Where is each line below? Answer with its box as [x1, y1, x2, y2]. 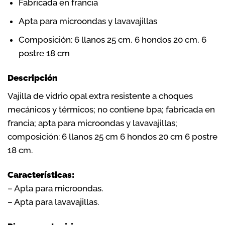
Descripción [8, 73, 58, 83]
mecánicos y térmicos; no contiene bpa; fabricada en [8, 104, 215, 115]
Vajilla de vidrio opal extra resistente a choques [8, 90, 193, 101]
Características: [8, 170, 74, 180]
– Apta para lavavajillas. [8, 197, 99, 207]
